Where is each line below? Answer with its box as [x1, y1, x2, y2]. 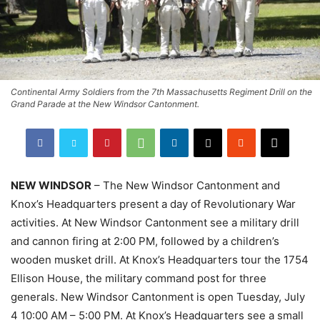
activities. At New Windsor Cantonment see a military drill [11, 215, 299, 229]
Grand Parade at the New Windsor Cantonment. [11, 98, 199, 109]
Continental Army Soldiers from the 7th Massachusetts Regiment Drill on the [11, 86, 312, 97]
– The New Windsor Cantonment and [91, 178, 280, 192]
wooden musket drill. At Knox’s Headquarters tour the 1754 [11, 252, 309, 266]
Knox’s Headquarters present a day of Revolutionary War [11, 196, 296, 211]
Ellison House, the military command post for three [11, 271, 266, 285]
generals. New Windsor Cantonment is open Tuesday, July [11, 289, 305, 304]
